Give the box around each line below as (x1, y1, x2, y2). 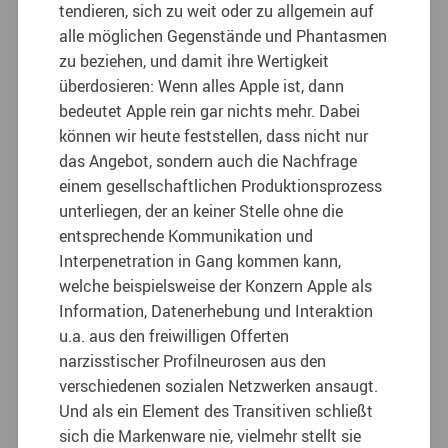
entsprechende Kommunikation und (59, 224, 314, 247)
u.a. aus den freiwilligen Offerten (59, 324, 290, 347)
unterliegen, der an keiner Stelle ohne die (59, 199, 344, 222)
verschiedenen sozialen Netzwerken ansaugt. (59, 374, 379, 397)
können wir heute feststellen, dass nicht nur (59, 124, 369, 147)
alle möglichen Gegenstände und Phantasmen (59, 24, 388, 47)
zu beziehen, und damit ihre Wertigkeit (59, 49, 330, 72)
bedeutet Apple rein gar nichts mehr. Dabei (59, 99, 361, 122)
